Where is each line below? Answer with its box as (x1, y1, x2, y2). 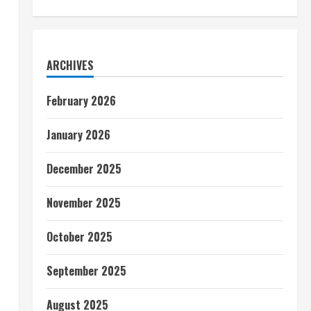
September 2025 (46, 262, 126, 279)
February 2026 (46, 92, 116, 109)
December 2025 (46, 160, 121, 177)
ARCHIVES (46, 57, 94, 74)
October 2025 (46, 228, 112, 245)
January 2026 (46, 126, 110, 143)
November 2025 (46, 194, 121, 211)
